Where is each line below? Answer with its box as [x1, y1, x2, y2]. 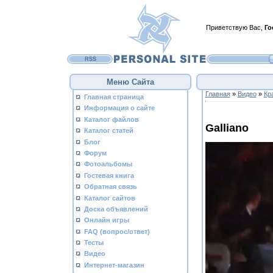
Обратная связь [84, 183, 137, 191]
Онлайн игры [84, 216, 129, 224]
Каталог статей [84, 127, 133, 135]
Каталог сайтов [84, 194, 135, 202]
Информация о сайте [84, 104, 155, 112]
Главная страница [84, 93, 144, 101]
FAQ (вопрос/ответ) [84, 227, 150, 235]
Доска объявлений [84, 205, 148, 213]
